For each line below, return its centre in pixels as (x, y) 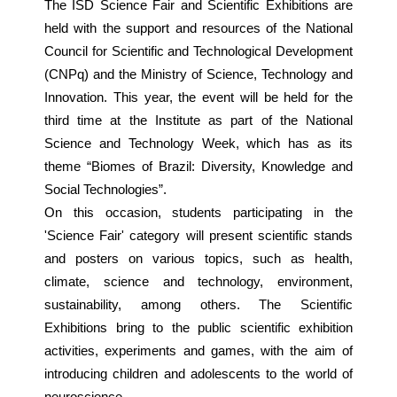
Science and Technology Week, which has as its (198, 144)
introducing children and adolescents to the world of (198, 374)
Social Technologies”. (107, 190)
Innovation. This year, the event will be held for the (198, 97)
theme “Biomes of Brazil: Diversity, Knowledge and (198, 167)
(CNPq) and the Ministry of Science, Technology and (198, 74)
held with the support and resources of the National (198, 28)
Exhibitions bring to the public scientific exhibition (198, 328)
